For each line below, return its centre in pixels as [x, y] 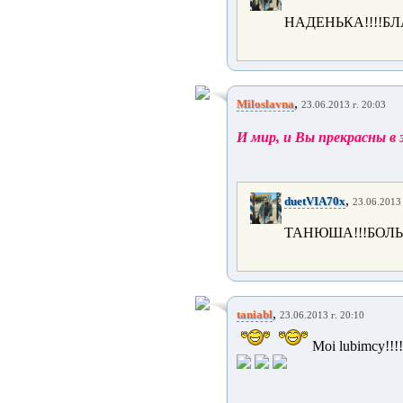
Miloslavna [265, 104]
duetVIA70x [315, 201]
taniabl [255, 314]
